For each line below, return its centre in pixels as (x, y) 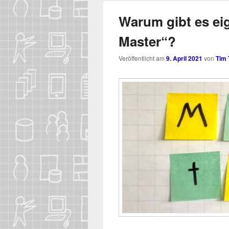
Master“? (147, 41)
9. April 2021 (184, 59)
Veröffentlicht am (142, 58)
